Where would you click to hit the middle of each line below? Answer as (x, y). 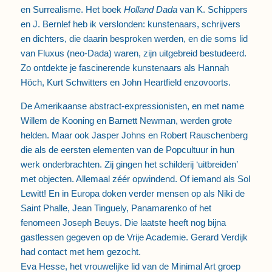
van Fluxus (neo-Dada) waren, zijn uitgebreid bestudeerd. (133, 53)
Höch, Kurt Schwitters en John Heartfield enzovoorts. (125, 82)
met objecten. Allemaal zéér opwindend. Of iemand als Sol (135, 179)
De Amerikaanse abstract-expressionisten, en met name (132, 106)
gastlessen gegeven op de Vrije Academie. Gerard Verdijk (134, 237)
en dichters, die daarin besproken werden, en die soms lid (134, 38)
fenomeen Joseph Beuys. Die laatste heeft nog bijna (123, 223)
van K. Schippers (212, 9)
